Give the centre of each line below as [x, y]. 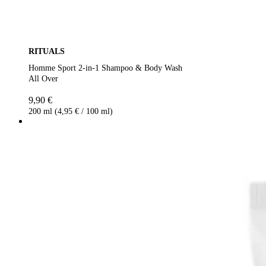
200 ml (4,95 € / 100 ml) [71, 111]
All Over [43, 78]
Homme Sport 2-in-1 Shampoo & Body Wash [105, 68]
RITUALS [47, 51]
